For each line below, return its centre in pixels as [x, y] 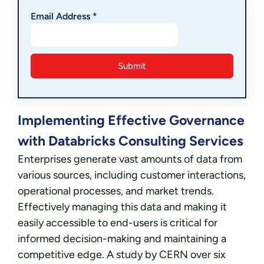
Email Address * [64, 16]
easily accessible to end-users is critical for [118, 222]
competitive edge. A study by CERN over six [122, 254]
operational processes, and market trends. [116, 191]
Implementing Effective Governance [131, 120]
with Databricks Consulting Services [131, 141]
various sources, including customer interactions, [132, 175]
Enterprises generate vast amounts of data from [130, 159]
